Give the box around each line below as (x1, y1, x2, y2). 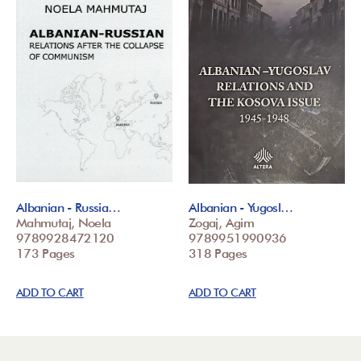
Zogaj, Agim (189, 214, 254, 230)
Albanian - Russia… (16, 199, 121, 215)
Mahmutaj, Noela (16, 214, 111, 230)
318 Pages (189, 245, 247, 261)
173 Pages (16, 245, 75, 261)
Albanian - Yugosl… (189, 199, 293, 215)
